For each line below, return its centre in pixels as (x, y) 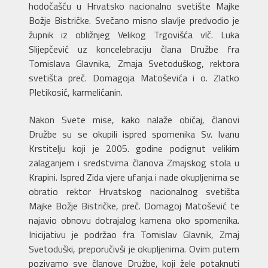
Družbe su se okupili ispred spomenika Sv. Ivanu (134, 134)
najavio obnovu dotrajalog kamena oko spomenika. (134, 220)
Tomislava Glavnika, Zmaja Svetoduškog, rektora (134, 63)
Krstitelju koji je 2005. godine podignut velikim (134, 148)
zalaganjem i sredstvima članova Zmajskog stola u (134, 162)
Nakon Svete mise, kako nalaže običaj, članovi (134, 119)
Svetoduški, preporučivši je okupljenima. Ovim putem (134, 249)
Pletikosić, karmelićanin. (76, 92)
